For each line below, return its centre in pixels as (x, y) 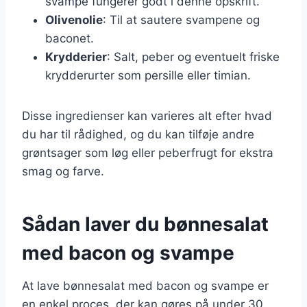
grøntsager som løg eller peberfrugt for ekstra (148, 152)
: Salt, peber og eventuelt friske (193, 57)
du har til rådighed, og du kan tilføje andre (138, 134)
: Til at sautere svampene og (181, 20)
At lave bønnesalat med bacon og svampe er (145, 285)
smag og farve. (63, 171)
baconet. (70, 38)
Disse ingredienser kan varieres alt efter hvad (147, 115)
